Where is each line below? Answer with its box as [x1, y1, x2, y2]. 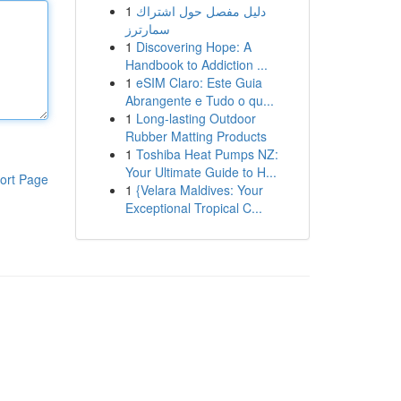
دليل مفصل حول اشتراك [135, 2, 266, 20]
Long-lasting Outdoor [135, 109, 256, 127]
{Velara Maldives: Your [135, 181, 263, 199]
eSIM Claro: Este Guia [135, 73, 262, 91]
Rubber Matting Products [124, 127, 267, 145]
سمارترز [124, 20, 170, 38]
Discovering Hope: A [135, 38, 252, 55]
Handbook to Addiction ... [124, 55, 268, 73]
